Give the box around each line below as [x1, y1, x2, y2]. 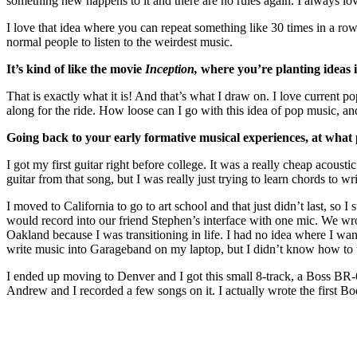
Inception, [145, 62, 198, 76]
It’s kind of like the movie [6, 62, 145, 76]
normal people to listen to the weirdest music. [6, 35, 236, 49]
